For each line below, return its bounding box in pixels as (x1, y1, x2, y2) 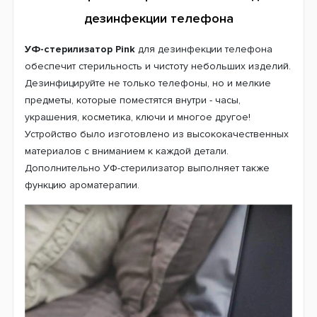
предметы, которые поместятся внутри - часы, (25, 94, 241, 107)
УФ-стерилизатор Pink (25, 43, 135, 56)
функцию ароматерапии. (25, 179, 139, 192)
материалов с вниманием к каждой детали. (25, 145, 229, 158)
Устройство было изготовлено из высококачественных (25, 128, 289, 141)
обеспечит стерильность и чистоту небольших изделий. (25, 60, 291, 73)
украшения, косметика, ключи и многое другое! (25, 111, 250, 124)
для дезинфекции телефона (135, 43, 272, 56)
